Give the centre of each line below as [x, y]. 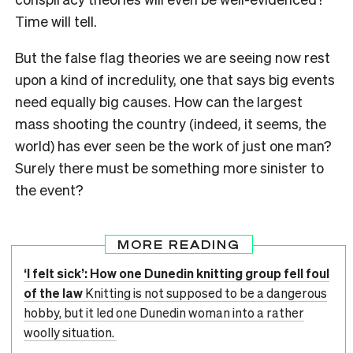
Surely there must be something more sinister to [169, 167]
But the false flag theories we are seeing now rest [173, 57]
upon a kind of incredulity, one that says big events [175, 79]
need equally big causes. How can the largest [159, 101]
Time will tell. [56, 20]
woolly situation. [70, 332]
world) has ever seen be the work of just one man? [173, 145]
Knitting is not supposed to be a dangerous [206, 292]
